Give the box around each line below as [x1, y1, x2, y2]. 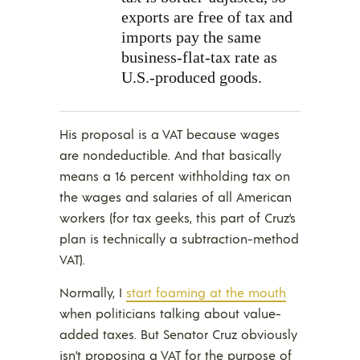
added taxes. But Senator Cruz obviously [59, 325, 297, 343]
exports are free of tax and [121, 8, 292, 27]
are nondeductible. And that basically [59, 146, 281, 164]
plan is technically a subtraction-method [59, 230, 299, 247]
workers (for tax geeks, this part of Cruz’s [59, 209, 296, 227]
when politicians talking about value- [59, 305, 281, 322]
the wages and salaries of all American [59, 188, 292, 206]
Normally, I [59, 284, 126, 301]
